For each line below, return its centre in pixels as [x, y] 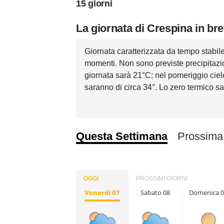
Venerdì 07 [102, 192]
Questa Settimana [122, 136]
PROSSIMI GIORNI [162, 178]
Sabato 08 [155, 192]
